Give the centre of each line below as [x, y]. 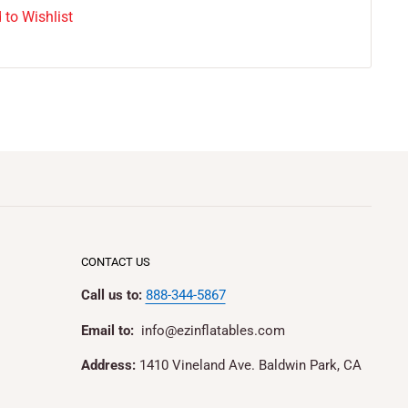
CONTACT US [115, 261]
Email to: [111, 330]
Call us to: [111, 296]
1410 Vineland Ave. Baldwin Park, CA [248, 366]
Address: [108, 366]
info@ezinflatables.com [213, 330]
